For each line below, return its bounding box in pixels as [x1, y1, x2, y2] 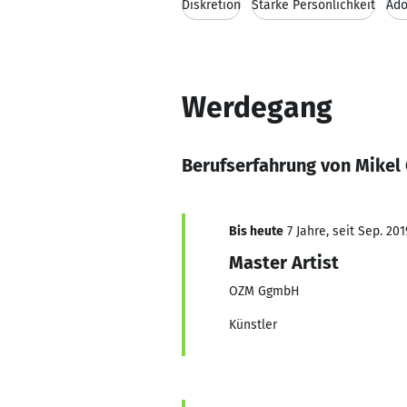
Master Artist [229, 252, 339, 273]
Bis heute [229, 223, 283, 239]
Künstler [229, 317, 277, 333]
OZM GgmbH [229, 283, 300, 299]
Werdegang [182, 90, 333, 124]
